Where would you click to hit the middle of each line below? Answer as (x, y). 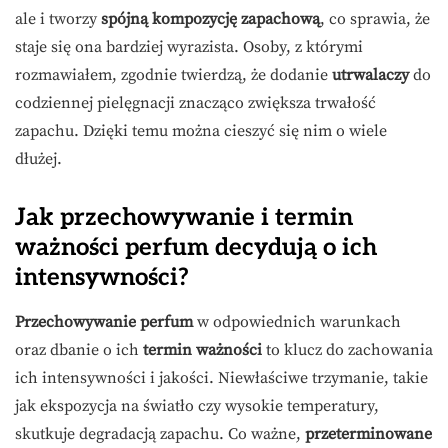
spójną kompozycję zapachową (210, 19)
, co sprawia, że (375, 19)
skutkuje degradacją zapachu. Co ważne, (160, 434)
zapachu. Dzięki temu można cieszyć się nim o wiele (201, 131)
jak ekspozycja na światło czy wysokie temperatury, (197, 406)
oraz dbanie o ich (79, 350)
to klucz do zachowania (347, 350)
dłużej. (38, 159)
